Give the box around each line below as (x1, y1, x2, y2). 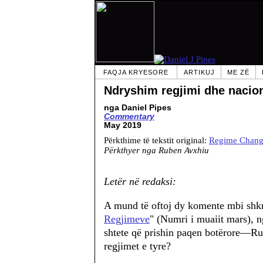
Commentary (104, 112, 154, 121)
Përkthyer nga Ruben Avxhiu (104, 146, 209, 155)
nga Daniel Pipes (104, 103, 171, 112)
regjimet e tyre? (104, 240, 171, 252)
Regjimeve (104, 213, 150, 225)
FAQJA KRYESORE (103, 69, 168, 76)
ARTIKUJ (183, 69, 215, 76)
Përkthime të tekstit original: (104, 136, 209, 145)
